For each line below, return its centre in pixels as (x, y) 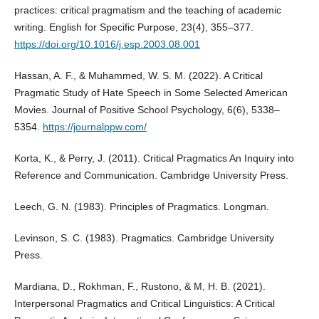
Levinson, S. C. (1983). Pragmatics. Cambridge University (144, 238)
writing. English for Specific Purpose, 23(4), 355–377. (134, 27)
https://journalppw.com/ (94, 127)
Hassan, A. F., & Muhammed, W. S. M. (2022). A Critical (138, 76)
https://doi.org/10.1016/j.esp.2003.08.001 (107, 45)
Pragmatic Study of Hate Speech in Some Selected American (151, 93)
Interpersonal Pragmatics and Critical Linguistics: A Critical (144, 304)
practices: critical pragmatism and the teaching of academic (147, 10)
